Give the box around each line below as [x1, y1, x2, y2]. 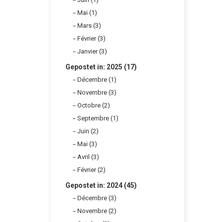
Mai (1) [77, 8, 97, 16]
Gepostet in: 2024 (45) [65, 181, 137, 189]
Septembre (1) [77, 114, 118, 122]
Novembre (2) [77, 207, 116, 215]
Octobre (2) [77, 101, 110, 109]
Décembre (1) [77, 75, 116, 83]
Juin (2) [77, 127, 99, 135]
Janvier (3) [77, 47, 107, 55]
